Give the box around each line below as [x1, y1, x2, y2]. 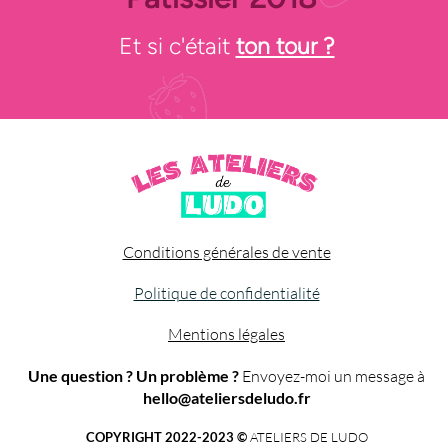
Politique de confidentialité [133, 283, 320, 304]
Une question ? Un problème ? [28, 366, 239, 386]
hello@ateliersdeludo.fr [142, 388, 311, 408]
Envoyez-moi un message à [239, 366, 425, 387]
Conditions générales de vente [122, 242, 331, 263]
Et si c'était [118, 31, 236, 60]
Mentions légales [168, 324, 285, 345]
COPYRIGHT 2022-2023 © [85, 429, 247, 446]
